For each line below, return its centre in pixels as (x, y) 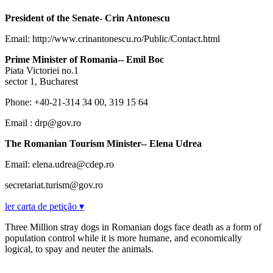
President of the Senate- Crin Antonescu (87, 18)
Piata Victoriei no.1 (42, 71)
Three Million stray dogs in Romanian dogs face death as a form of (133, 227)
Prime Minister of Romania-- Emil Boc (84, 60)
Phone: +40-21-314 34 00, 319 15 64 (76, 102)
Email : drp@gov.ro (43, 123)
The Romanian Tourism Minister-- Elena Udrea (103, 144)
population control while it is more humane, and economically (123, 238)
